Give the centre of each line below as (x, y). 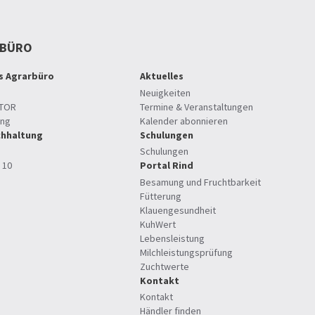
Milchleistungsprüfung (186, 252)
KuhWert (158, 224)
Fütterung (161, 196)
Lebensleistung (172, 238)
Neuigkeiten (165, 92)
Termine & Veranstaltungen (197, 107)
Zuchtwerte (165, 266)
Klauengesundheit (178, 210)
